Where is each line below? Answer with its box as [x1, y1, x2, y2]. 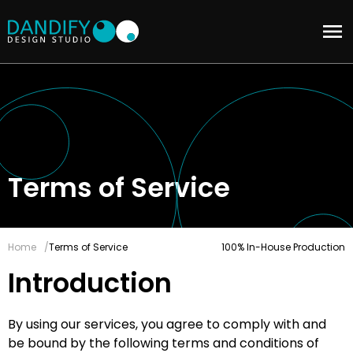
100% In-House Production [221, 240, 345, 254]
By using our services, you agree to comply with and [8, 315, 326, 333]
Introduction [8, 265, 172, 302]
